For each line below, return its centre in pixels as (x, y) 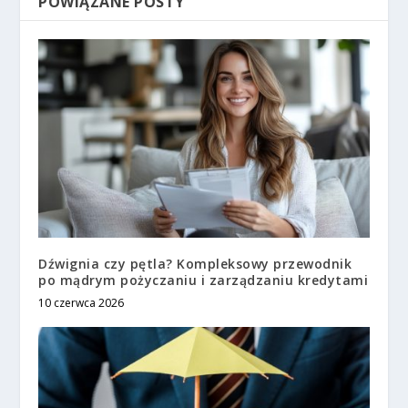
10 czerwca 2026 (82, 303)
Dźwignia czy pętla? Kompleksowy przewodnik (195, 264)
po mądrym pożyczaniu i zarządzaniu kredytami (204, 280)
